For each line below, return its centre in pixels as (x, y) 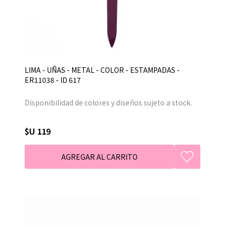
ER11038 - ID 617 (53, 80)
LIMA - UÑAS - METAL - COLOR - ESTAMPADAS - (102, 70)
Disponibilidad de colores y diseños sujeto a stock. (108, 102)
